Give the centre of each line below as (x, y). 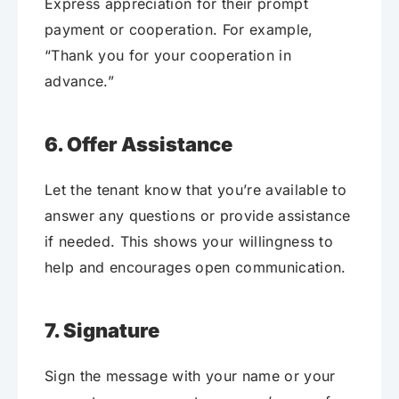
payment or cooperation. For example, (179, 30)
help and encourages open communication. (195, 268)
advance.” (79, 81)
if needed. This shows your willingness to (189, 242)
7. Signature (102, 331)
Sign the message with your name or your (190, 376)
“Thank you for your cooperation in (168, 56)
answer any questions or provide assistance (198, 216)
